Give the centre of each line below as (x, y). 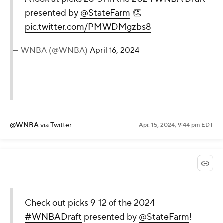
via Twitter (56, 125)
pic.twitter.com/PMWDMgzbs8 (88, 27)
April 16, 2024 (114, 50)
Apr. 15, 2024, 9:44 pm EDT (176, 125)
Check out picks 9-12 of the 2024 (90, 203)
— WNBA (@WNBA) (51, 50)
